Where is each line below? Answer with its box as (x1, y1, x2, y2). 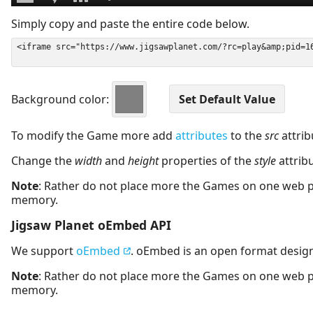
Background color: (11, 91, 112, 107)
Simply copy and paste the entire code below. (11, 15, 249, 31)
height (128, 152, 159, 168)
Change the (11, 152, 75, 168)
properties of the (159, 152, 254, 168)
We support (11, 242, 76, 259)
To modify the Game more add (11, 127, 175, 143)
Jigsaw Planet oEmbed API (11, 216, 171, 233)
